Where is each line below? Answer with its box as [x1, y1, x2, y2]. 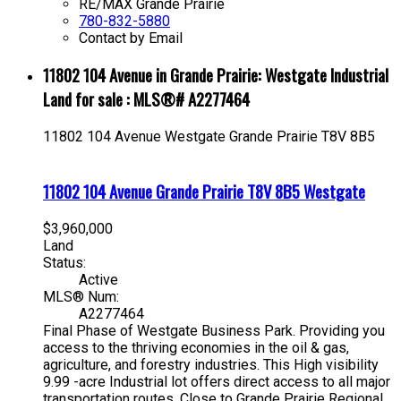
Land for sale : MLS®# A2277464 [43, 87, 250, 112]
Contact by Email [79, 29, 183, 47]
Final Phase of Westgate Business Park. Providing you [43, 321, 385, 339]
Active [79, 270, 118, 288]
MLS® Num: [43, 287, 119, 305]
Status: [43, 253, 86, 271]
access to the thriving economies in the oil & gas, [43, 338, 349, 356]
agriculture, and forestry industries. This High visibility [43, 355, 379, 373]
